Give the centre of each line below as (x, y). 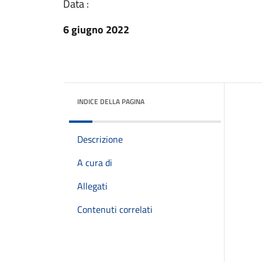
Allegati (92, 186)
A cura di (95, 163)
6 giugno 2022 (96, 30)
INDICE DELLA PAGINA (111, 101)
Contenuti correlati (115, 209)
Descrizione (100, 139)
